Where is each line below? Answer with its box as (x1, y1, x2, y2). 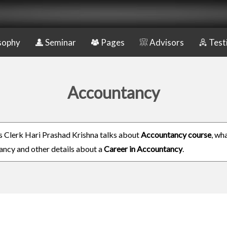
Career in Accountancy (104, 144, 182, 154)
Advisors (149, 37, 184, 48)
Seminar (45, 37, 76, 48)
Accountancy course (141, 130, 211, 139)
